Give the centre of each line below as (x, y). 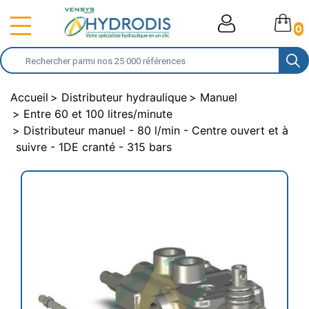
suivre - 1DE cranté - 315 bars (94, 147)
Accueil (29, 97)
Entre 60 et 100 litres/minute (98, 114)
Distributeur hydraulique (124, 97)
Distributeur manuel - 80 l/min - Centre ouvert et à (156, 130)
